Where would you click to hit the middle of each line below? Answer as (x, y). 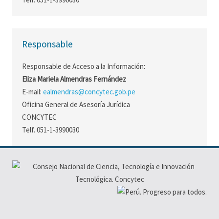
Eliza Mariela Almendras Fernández (74, 79)
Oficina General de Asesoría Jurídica (76, 104)
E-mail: (33, 92)
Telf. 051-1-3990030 (51, 130)
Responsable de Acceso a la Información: (84, 66)
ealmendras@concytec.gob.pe (89, 92)
